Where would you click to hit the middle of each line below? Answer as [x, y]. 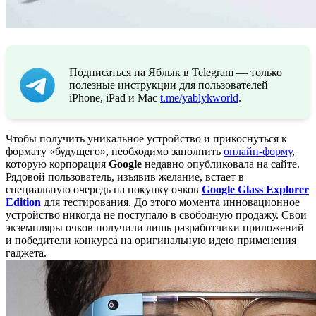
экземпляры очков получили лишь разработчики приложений [155, 227]
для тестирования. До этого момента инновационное [170, 202]
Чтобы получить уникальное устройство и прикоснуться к [146, 138]
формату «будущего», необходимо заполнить [115, 151]
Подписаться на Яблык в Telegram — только [176, 72]
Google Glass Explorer [255, 189]
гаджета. [26, 253]
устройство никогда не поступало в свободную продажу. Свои [156, 214]
